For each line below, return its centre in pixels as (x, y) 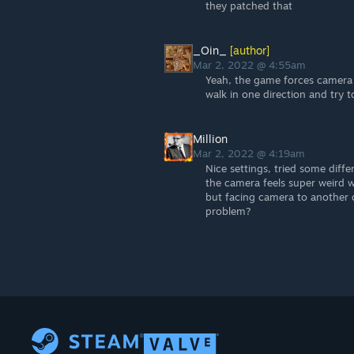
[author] (248, 50)
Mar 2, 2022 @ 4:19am (250, 153)
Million (210, 139)
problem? (228, 211)
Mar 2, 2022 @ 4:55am (251, 65)
